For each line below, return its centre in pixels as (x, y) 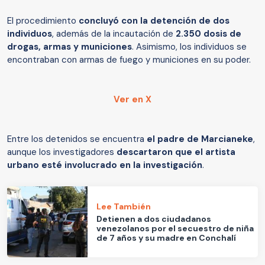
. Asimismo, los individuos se (189, 47)
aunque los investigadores (62, 152)
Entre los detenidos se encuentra (77, 139)
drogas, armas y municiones (70, 47)
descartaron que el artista (176, 152)
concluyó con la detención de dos (154, 21)
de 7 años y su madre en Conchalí (167, 237)
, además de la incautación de (114, 34)
